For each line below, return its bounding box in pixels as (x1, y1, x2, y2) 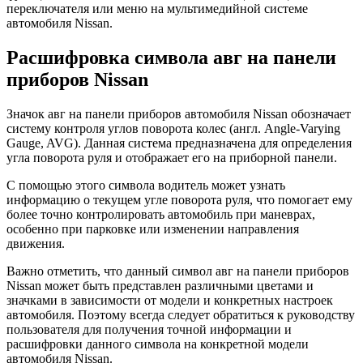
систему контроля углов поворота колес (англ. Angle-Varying (6, 122, 340, 136)
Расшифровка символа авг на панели (6, 47, 336, 69)
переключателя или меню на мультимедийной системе (6, 2, 308, 16)
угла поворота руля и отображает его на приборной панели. (6, 151, 337, 165)
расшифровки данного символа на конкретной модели (6, 337, 309, 352)
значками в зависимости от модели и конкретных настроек (6, 293, 333, 308)
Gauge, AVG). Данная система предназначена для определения (6, 136, 352, 151)
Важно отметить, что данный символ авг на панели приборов (6, 264, 349, 279)
